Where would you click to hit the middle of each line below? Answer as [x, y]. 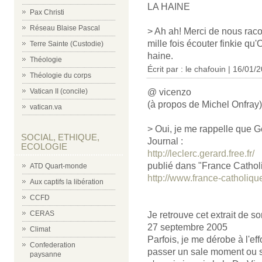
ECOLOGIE [44, 146]
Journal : [165, 141]
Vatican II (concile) [59, 91]
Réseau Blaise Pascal [65, 28]
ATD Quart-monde [58, 166]
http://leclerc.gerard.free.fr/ [201, 154]
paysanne [46, 254]
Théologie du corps [61, 75]
